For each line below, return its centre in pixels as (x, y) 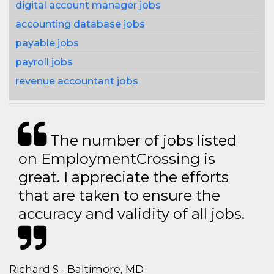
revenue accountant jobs (77, 81)
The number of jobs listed (142, 140)
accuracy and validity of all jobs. (131, 214)
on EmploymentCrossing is (117, 159)
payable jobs (47, 43)
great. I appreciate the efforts (124, 177)
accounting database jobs (80, 24)
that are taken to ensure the (119, 195)
